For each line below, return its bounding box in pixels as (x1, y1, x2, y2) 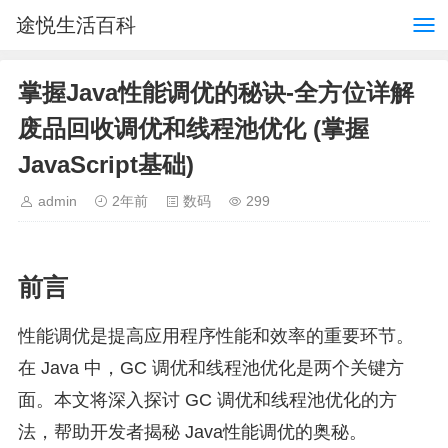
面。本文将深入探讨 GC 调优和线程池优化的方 (18, 390, 397, 410)
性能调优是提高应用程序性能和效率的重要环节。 (18, 326, 414, 346)
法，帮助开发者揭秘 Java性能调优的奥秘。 (18, 422, 367, 442)
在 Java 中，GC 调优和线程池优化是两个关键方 (18, 358, 404, 378)
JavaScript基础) (18, 151, 194, 178)
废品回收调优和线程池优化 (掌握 (18, 115, 369, 142)
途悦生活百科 (16, 14, 136, 36)
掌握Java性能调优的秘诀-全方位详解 (18, 79, 414, 106)
